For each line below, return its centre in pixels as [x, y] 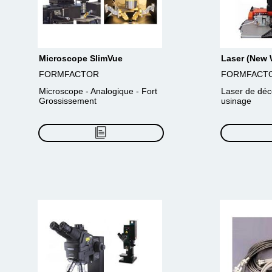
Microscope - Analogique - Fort [98, 91]
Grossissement [68, 101]
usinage [236, 101]
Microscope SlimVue [81, 58]
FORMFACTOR [69, 74]
